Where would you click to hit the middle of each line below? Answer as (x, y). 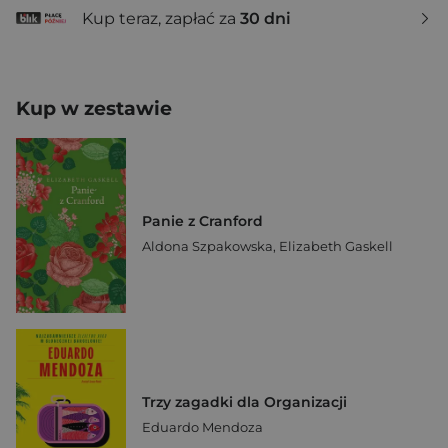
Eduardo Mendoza (202, 426)
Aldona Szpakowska (207, 245)
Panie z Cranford (202, 220)
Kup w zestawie (94, 109)
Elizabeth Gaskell (336, 245)
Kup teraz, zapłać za (161, 18)
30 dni (265, 18)
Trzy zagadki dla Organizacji (244, 401)
